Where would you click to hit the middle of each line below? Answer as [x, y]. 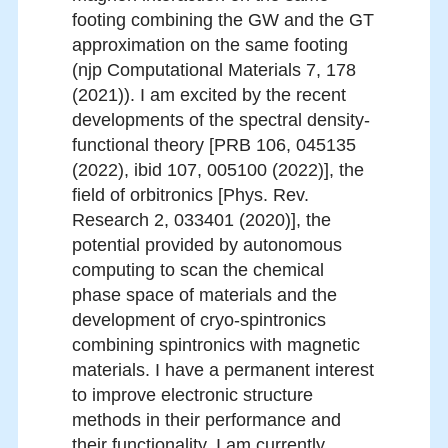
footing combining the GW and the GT [223, 20]
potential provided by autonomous [207, 245]
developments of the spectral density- [221, 120]
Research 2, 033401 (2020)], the [201, 220]
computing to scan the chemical [198, 270]
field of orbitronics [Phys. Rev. [190, 195]
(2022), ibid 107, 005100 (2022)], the [218, 170]
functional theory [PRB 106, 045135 [214, 145]
